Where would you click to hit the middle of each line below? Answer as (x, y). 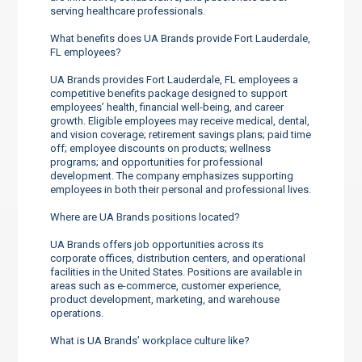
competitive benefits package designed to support (169, 93)
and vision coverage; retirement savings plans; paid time (181, 134)
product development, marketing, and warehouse (165, 299)
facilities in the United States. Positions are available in (177, 271)
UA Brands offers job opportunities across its (157, 244)
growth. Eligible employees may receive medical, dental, (180, 120)
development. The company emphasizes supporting (172, 175)
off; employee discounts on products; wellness (161, 148)
